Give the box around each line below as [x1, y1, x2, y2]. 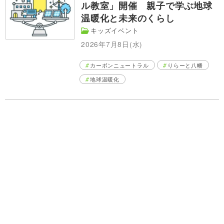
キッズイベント [90, 26, 139, 35]
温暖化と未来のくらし [81, 10, 175, 24]
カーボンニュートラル [90, 60, 149, 69]
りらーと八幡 [167, 60, 203, 69]
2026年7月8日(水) [81, 39, 143, 49]
